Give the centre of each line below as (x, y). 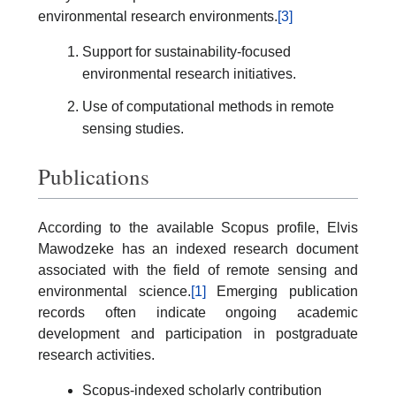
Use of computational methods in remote (208, 107)
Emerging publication (282, 291)
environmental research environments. (158, 16)
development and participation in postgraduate (198, 333)
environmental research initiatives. (189, 74)
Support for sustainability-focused (187, 52)
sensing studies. (133, 129)
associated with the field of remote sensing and (198, 270)
